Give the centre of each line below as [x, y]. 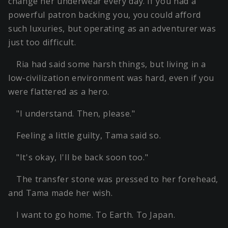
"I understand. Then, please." [76, 114]
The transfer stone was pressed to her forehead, [118, 179]
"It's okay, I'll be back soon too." [82, 158]
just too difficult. [42, 42]
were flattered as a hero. [59, 92]
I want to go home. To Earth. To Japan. [96, 215]
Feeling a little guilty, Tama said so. [89, 136]
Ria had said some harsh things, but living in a [111, 64]
